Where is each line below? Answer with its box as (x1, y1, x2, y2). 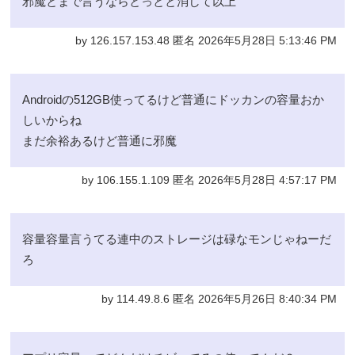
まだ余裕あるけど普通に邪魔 (22, 133, 177, 147)
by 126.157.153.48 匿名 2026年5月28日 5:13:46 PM (74, 34, 337, 47)
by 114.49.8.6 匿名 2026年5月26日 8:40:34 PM (101, 292, 337, 305)
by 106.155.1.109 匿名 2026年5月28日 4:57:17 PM (81, 174, 337, 186)
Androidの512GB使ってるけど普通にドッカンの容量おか (22, 92, 325, 106)
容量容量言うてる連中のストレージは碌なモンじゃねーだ (22, 231, 332, 246)
